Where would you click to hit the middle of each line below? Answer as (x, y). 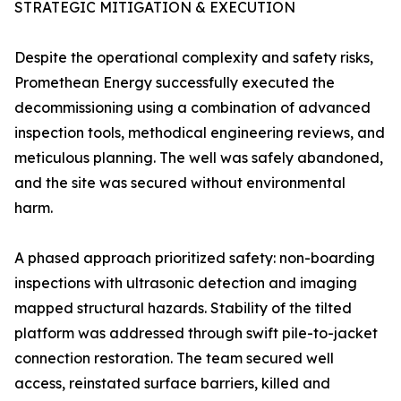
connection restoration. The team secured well (174, 358)
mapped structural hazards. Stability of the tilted (183, 308)
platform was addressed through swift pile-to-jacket (196, 333)
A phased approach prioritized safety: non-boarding (195, 258)
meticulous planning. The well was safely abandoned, (199, 158)
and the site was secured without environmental (180, 183)
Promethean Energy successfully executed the (175, 82)
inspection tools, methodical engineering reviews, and (200, 132)
